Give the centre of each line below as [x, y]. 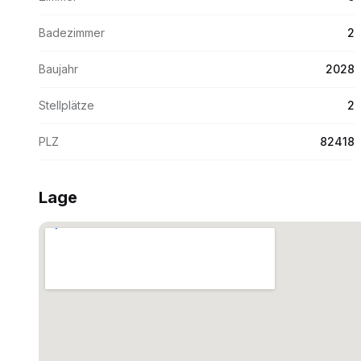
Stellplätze [66, 105]
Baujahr [58, 69]
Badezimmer [72, 33]
